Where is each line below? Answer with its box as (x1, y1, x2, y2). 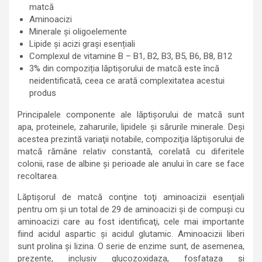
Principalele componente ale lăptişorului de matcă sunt (18, 109, 244, 120)
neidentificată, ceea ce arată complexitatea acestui (29, 75, 225, 86)
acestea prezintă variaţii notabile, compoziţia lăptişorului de (18, 134, 244, 144)
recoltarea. (18, 171, 58, 181)
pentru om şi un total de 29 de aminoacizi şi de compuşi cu (18, 204, 244, 215)
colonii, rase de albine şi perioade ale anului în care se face (18, 158, 244, 169)
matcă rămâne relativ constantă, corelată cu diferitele (18, 146, 244, 157)
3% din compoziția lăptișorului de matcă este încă (29, 63, 219, 74)
